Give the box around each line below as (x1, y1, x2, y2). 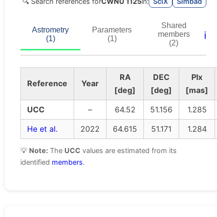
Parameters (92, 26, 132, 34)
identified (20, 158, 52, 167)
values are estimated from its (80, 146, 177, 155)
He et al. (27, 124, 58, 134)
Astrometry (32, 26, 69, 34)
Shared (161, 21, 186, 30)
